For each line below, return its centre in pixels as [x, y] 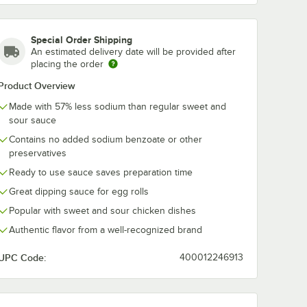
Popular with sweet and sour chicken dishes [102, 211]
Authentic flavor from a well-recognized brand [106, 230]
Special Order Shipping [82, 40]
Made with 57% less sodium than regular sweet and [118, 107]
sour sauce [33, 120]
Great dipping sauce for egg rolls [79, 192]
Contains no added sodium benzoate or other [106, 139]
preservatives [38, 153]
